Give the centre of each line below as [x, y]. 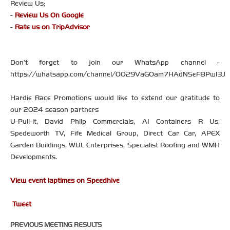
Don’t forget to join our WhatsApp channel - [115, 63]
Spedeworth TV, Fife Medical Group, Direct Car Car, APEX [115, 133]
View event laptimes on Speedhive [65, 181]
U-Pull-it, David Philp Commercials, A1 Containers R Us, [115, 122]
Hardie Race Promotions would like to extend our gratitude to [115, 98]
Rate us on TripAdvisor [52, 27]
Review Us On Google [49, 15]
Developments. [34, 157]
